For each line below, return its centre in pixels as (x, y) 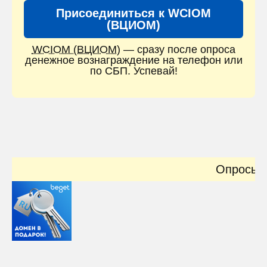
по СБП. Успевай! (133, 71)
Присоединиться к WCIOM (133, 13)
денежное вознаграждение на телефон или (133, 60)
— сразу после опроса (178, 50)
